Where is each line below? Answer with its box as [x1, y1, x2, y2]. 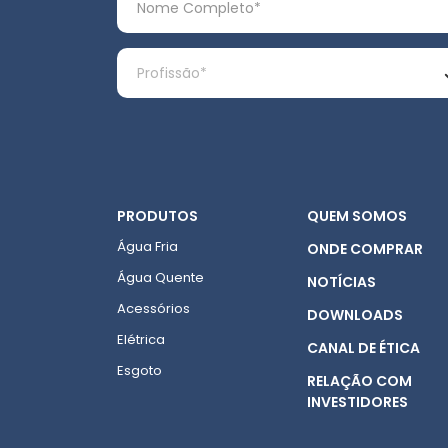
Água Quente [117, 268, 204, 287]
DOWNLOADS [307, 305, 403, 325]
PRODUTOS [117, 206, 198, 226]
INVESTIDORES [307, 392, 408, 412]
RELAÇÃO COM [307, 371, 412, 391]
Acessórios [117, 299, 190, 318]
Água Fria [117, 237, 178, 256]
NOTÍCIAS [307, 272, 376, 292]
